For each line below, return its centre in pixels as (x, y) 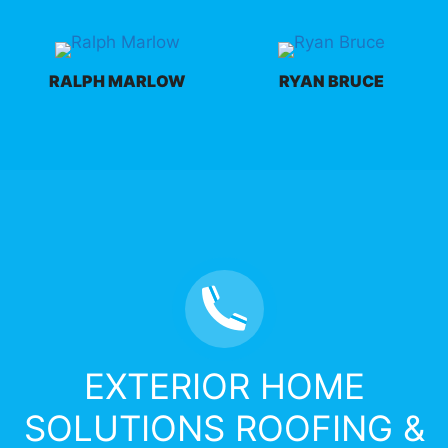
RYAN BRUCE (331, 80)
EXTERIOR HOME (224, 385)
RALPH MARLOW (117, 80)
